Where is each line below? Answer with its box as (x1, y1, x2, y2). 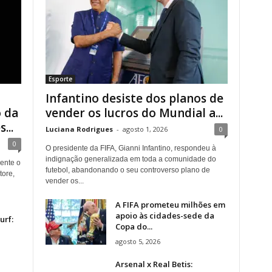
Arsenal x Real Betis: (115, 258, 192, 270)
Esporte (48, 74, 72, 83)
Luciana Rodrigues (45, 124, 113, 134)
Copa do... (115, 220, 152, 232)
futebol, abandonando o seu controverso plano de (45, 165, 210, 174)
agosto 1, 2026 (122, 124, 168, 134)
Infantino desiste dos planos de (45, 90, 223, 106)
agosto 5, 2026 (115, 236, 160, 246)
